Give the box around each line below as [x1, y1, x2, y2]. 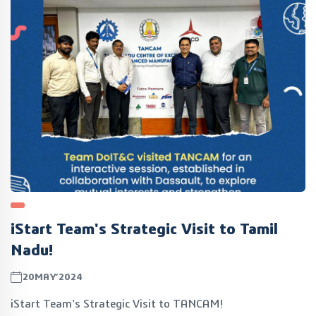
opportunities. [11, 2, 83, 14]
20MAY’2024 [22, 272, 83, 282]
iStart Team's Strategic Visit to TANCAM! [11, 298, 224, 310]
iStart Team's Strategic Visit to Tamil [11, 221, 278, 237]
